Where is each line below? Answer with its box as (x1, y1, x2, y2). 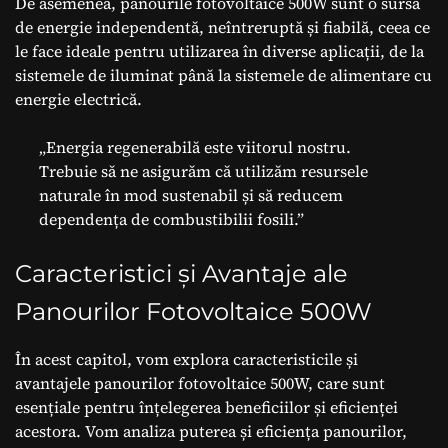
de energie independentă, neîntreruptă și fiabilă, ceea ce (15, 15, 430, 38)
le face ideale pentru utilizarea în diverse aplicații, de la (15, 39, 424, 62)
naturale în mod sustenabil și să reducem (39, 183, 343, 206)
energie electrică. (15, 87, 142, 110)
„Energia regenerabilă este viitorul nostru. (39, 135, 351, 158)
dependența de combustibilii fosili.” (39, 207, 304, 230)
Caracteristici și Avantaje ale (15, 258, 348, 288)
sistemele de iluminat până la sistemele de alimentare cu (15, 63, 432, 86)
